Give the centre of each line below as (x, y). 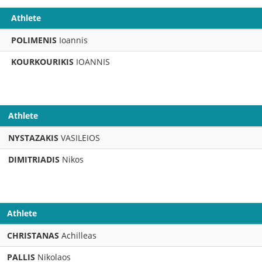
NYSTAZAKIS (33, 138)
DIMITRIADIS (34, 159)
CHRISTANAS (33, 235)
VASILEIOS (79, 138)
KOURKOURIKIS (44, 62)
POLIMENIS (34, 40)
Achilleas (78, 235)
